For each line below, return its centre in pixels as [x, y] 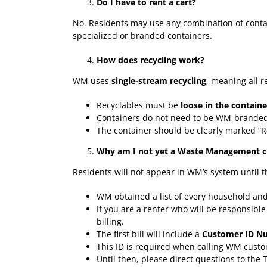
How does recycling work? [150, 60]
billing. [110, 221]
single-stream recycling [159, 80]
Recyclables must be [139, 105]
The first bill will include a [149, 234]
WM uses [92, 80]
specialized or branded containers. [142, 35]
